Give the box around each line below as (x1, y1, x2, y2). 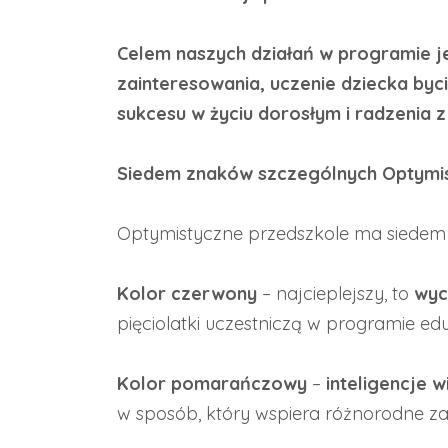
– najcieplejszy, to (257, 282, 414, 305)
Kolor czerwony (117, 282, 257, 305)
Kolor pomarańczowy (117, 372, 307, 395)
